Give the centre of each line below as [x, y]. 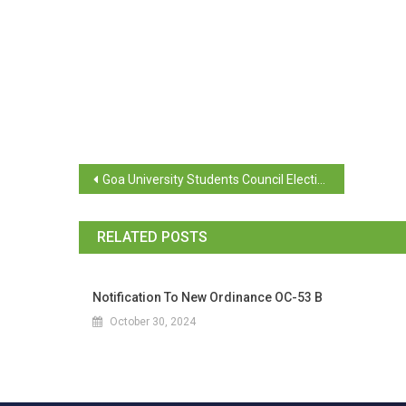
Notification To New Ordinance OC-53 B [208, 297]
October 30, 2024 [153, 322]
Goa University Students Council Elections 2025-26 [210, 179]
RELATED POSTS [152, 237]
